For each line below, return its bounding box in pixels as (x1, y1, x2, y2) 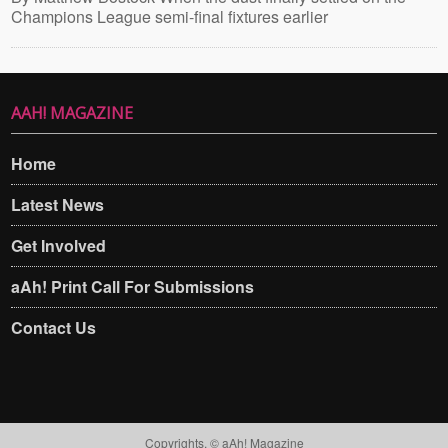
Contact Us (11, 316, 97, 339)
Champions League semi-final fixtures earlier (11, 5, 329, 28)
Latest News (11, 193, 105, 216)
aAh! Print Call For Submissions (11, 275, 255, 298)
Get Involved (11, 234, 107, 257)
